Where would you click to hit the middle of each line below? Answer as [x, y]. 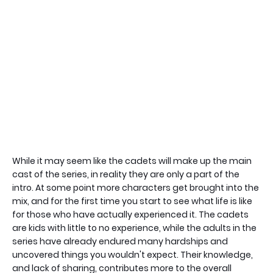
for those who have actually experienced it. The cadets [130, 215]
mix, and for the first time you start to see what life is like [132, 201]
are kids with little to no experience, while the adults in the [134, 228]
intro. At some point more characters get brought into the [136, 188]
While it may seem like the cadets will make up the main [132, 161]
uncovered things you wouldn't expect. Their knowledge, [133, 255]
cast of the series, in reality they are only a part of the [126, 175]
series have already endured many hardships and [120, 242]
